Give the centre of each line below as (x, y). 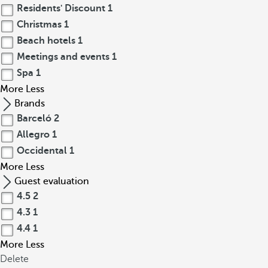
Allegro (33, 135)
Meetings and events (63, 57)
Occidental (42, 151)
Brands (30, 103)
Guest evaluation (52, 181)
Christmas (39, 25)
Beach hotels (46, 41)
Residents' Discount (61, 8)
